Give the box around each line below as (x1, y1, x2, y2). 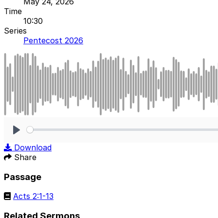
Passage (4, 171, 41, 182)
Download (14, 142, 52, 152)
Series (4, 25, 27, 36)
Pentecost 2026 (23, 35, 83, 45)
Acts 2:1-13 (13, 191, 54, 201)
